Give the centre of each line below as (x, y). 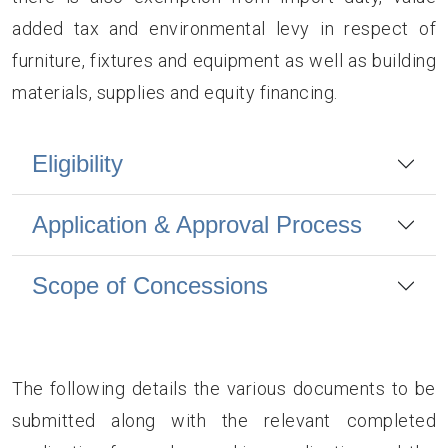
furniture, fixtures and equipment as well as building (224, 60)
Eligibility (77, 163)
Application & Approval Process (197, 224)
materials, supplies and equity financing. (175, 92)
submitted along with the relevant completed (224, 420)
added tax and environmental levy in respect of (224, 28)
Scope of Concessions (150, 285)
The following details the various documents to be (224, 388)
